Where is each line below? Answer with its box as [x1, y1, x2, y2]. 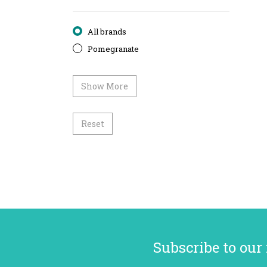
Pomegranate [88, 44, 139, 54]
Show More [81, 80, 128, 92]
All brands [88, 26, 126, 37]
